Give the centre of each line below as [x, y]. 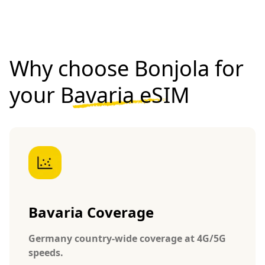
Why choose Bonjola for [127, 68]
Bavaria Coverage [91, 212]
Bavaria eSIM [125, 95]
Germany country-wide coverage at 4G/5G [127, 238]
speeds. [46, 252]
